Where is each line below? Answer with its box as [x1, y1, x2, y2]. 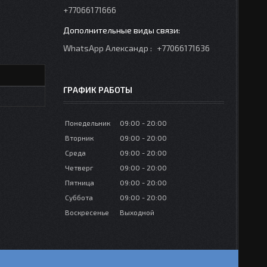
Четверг [65, 163, 94, 172]
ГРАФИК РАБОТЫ [63, 85, 132, 95]
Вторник [65, 133, 94, 142]
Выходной [120, 208, 154, 216]
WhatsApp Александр [63, 43, 148, 53]
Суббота [65, 193, 93, 201]
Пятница [65, 178, 94, 187]
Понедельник [65, 119, 110, 127]
